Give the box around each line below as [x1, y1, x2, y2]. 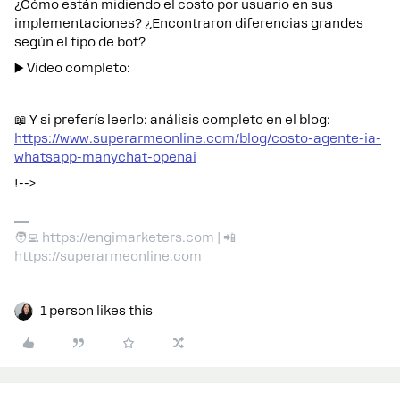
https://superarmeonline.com [14, 249, 202, 263]
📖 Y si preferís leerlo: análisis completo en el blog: [14, 112, 330, 127]
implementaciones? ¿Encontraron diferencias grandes [14, 16, 363, 30]
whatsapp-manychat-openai [14, 150, 196, 164]
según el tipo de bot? [14, 35, 146, 49]
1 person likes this [40, 304, 153, 318]
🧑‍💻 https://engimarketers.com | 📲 [14, 230, 236, 245]
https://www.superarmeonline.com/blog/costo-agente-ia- [14, 131, 381, 146]
